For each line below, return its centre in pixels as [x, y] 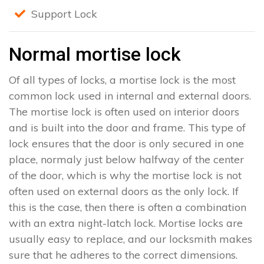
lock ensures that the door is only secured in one [126, 144]
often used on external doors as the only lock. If [124, 192]
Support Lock [64, 14]
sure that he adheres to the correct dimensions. [123, 255]
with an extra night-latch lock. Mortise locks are [126, 223]
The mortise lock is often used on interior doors [124, 112]
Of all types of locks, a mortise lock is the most [122, 80]
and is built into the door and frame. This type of [127, 128]
